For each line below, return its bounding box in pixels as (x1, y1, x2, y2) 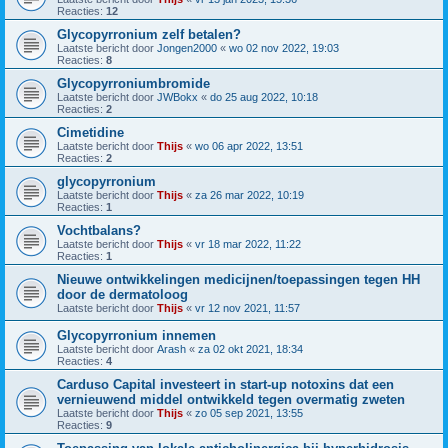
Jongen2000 (157, 42, 217, 55)
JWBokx (157, 91, 198, 104)
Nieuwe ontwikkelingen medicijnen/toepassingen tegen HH (57, 272, 420, 288)
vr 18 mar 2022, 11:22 (195, 238, 301, 251)
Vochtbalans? (57, 223, 141, 239)
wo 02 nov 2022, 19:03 (229, 42, 339, 55)
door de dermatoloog (57, 287, 188, 303)
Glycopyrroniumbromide (57, 76, 210, 92)
